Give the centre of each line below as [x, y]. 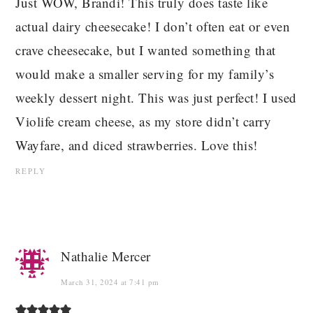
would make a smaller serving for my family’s [145, 74]
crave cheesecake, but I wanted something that [146, 50]
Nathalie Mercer [106, 256]
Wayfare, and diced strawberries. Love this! [137, 145]
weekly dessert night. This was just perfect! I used [156, 98]
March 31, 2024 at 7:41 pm [110, 282]
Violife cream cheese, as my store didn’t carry [144, 122]
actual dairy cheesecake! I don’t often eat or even [153, 27]
